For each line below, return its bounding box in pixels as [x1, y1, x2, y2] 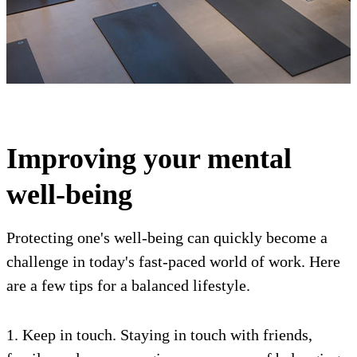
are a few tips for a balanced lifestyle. [6, 277, 250, 294]
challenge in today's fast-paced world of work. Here [6, 253, 340, 270]
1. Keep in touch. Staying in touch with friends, [6, 326, 312, 343]
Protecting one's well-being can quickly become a [6, 229, 328, 246]
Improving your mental [6, 143, 292, 175]
